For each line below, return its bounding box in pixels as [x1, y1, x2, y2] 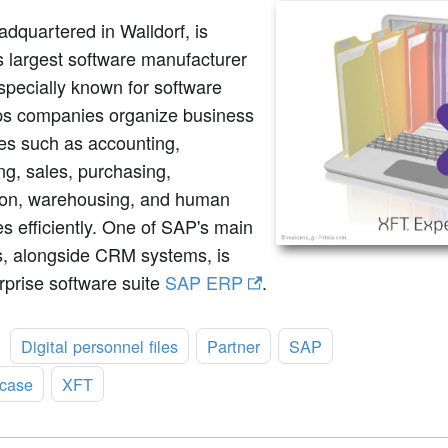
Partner [207, 333, 261, 358]
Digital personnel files [21, 333, 178, 358]
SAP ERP [165, 268, 243, 295]
